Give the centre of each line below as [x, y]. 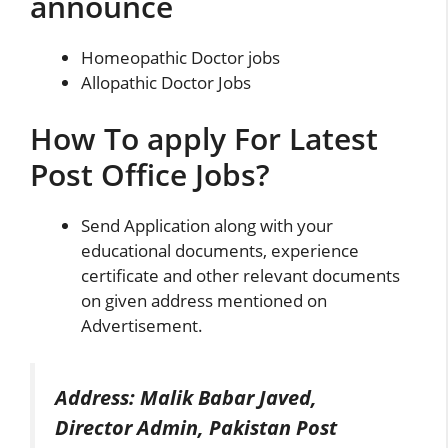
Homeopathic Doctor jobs [180, 58]
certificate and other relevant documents [240, 275]
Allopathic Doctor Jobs [166, 83]
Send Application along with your [207, 225]
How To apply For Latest [204, 138]
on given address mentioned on [204, 300]
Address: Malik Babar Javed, [186, 398]
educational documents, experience [220, 250]
